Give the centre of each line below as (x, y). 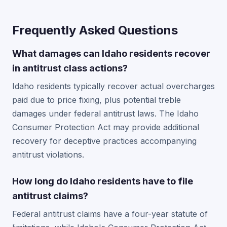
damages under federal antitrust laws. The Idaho (105, 113)
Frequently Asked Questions (95, 30)
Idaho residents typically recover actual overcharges (113, 86)
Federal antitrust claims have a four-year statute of (110, 214)
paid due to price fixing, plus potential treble (97, 100)
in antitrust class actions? (70, 68)
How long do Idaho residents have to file (103, 181)
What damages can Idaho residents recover (111, 53)
